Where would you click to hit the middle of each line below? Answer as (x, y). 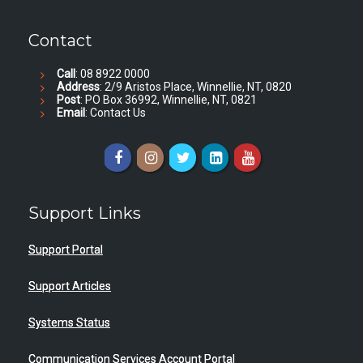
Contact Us (118, 113)
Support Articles (70, 286)
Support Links (85, 213)
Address (78, 87)
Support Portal (66, 250)
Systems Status (69, 322)
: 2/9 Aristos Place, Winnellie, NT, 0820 (196, 87)
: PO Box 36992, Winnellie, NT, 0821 (169, 100)
